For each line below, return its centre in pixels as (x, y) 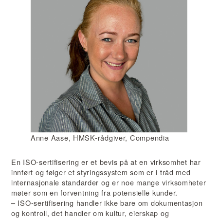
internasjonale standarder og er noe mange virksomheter (109, 182)
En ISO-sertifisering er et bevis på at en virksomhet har (106, 162)
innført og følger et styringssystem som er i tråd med (101, 172)
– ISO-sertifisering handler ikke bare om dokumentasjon (107, 203)
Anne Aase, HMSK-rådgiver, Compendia (100, 137)
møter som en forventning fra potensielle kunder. (94, 193)
